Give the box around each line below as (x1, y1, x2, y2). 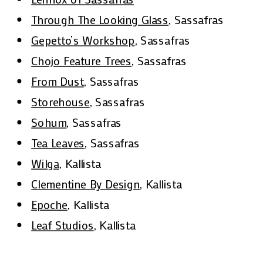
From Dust (31, 73, 84, 89)
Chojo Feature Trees (31, 53, 132, 69)
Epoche (31, 197, 68, 213)
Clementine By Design (31, 176, 140, 192)
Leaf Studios (31, 217, 94, 233)
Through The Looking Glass (31, 12, 169, 28)
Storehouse (31, 94, 90, 110)
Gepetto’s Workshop (31, 32, 135, 48)
